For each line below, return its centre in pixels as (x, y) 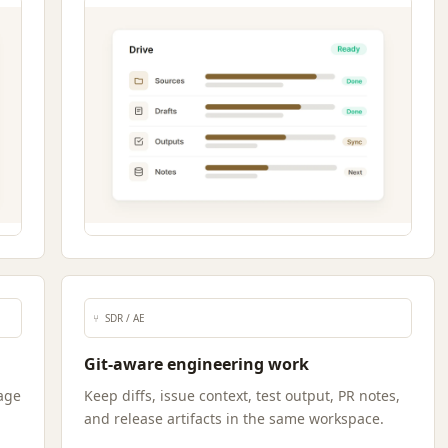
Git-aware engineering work (197, 364)
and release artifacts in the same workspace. (234, 418)
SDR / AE (125, 318)
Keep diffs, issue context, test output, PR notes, (242, 395)
